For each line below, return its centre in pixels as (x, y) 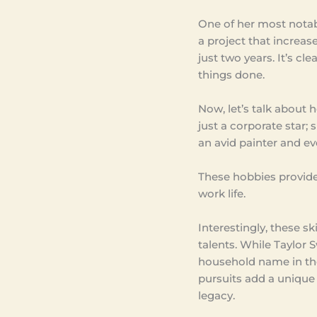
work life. (222, 193)
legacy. (217, 295)
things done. (232, 74)
